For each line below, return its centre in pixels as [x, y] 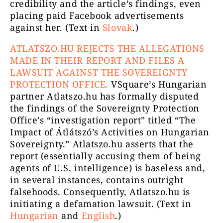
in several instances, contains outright [97, 179]
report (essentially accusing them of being [106, 156]
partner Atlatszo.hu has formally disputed [105, 96]
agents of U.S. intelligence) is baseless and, [108, 167]
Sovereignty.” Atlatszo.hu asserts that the [102, 144]
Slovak [117, 27]
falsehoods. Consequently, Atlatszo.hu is [100, 191]
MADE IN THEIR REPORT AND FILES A [97, 60]
